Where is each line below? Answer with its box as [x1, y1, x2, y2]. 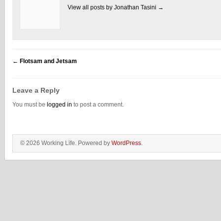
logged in [47, 101, 72, 108]
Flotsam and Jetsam [18, 58, 77, 65]
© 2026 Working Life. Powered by [20, 140, 111, 147]
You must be [12, 101, 47, 108]
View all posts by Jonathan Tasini [68, 4, 158, 11]
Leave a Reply [12, 86, 60, 94]
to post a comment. [72, 101, 124, 108]
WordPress [111, 140, 141, 147]
